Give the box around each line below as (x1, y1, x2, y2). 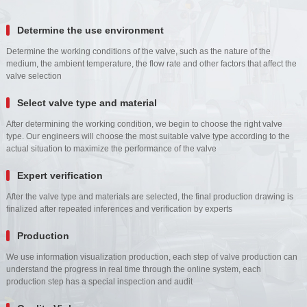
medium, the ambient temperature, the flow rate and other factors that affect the (5, 58, 297, 69)
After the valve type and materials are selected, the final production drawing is (5, 191, 293, 201)
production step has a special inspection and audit (5, 276, 193, 286)
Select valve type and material (16, 97, 157, 108)
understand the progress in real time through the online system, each (5, 264, 261, 274)
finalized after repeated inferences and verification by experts (5, 204, 232, 214)
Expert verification (16, 169, 103, 181)
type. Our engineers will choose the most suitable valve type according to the (5, 131, 290, 141)
